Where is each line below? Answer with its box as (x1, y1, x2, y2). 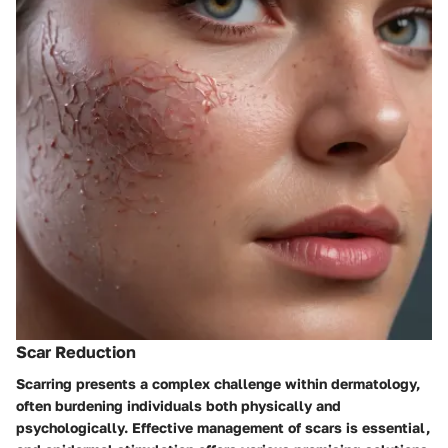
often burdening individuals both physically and (16, 397, 341, 415)
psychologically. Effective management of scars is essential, (16, 419, 430, 437)
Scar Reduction (16, 342, 136, 363)
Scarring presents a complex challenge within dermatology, (16, 375, 420, 393)
